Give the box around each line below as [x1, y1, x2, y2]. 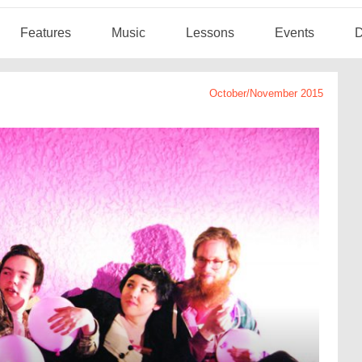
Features [20, 26, 71, 40]
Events [275, 26, 314, 40]
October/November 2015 [208, 87, 323, 99]
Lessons [186, 26, 234, 40]
